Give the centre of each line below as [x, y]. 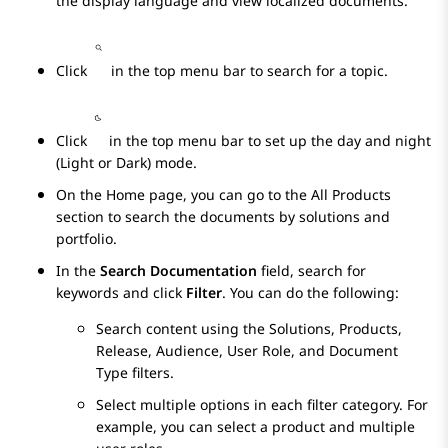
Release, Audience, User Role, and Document [247, 351]
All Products [351, 195]
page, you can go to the [228, 195]
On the [81, 195]
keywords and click [121, 293]
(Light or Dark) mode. [126, 163]
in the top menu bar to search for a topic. [247, 71]
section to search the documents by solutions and [223, 217]
